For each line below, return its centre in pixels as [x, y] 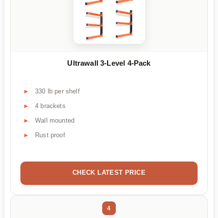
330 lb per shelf [57, 91]
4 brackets [50, 106]
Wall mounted [55, 121]
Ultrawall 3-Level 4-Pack [109, 63]
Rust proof [50, 135]
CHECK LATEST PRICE [109, 173]
